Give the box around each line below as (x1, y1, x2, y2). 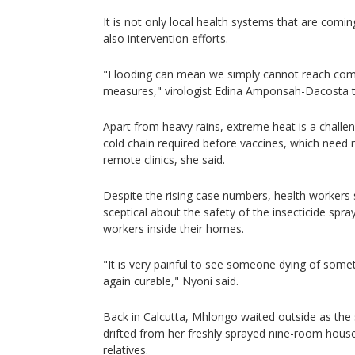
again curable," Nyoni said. (103, 273, 239, 288)
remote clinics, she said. (103, 152, 225, 167)
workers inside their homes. (103, 221, 244, 236)
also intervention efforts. (103, 31, 228, 46)
